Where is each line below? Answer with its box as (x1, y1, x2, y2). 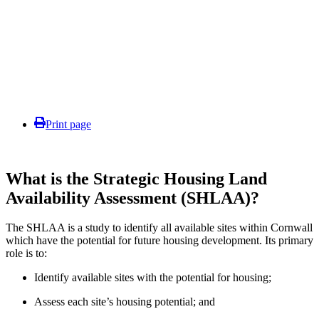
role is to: (6, 247, 47, 260)
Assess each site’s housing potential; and (34, 296, 215, 308)
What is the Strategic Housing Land (6, 169, 267, 188)
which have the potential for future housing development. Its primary (6, 234, 313, 247)
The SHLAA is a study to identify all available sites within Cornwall (6, 221, 313, 234)
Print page (46, 117, 91, 130)
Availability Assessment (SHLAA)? (6, 188, 259, 207)
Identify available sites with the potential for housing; (34, 271, 271, 284)
